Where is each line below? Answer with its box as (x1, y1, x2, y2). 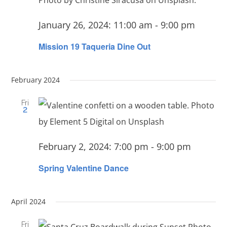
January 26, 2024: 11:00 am (39, 18, 153, 31)
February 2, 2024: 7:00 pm (39, 140, 149, 153)
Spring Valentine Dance (39, 162, 129, 174)
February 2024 (11, 75, 60, 85)
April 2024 (11, 197, 46, 207)
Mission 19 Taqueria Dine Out (39, 41, 151, 53)
